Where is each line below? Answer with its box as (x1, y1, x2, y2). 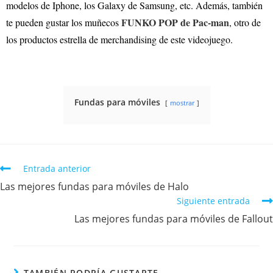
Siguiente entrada (177, 194, 250, 207)
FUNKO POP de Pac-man (121, 15, 229, 29)
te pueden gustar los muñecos (6, 15, 121, 29)
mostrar (169, 97, 194, 107)
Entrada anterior (23, 162, 91, 174)
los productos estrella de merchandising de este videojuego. (6, 32, 233, 46)
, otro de (229, 15, 261, 29)
